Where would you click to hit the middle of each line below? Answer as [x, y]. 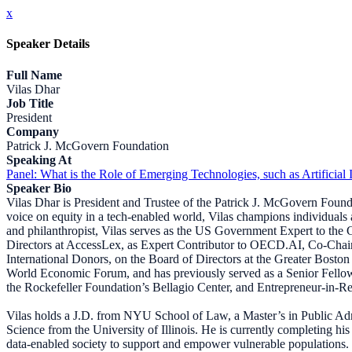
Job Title [30, 103]
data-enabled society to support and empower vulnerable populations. [178, 343]
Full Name [34, 75]
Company [33, 131]
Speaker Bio [39, 188]
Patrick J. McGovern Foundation [88, 145]
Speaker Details [48, 44]
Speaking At [39, 159]
